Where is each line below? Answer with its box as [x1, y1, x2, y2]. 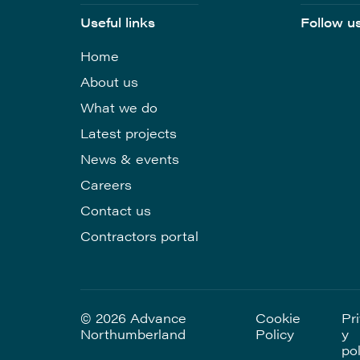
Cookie [256, 309, 301, 328]
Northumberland [80, 325, 186, 344]
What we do [80, 98, 157, 117]
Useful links [80, 13, 155, 32]
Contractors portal [80, 227, 198, 246]
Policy [256, 325, 295, 344]
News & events [80, 149, 179, 169]
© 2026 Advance [80, 309, 186, 328]
